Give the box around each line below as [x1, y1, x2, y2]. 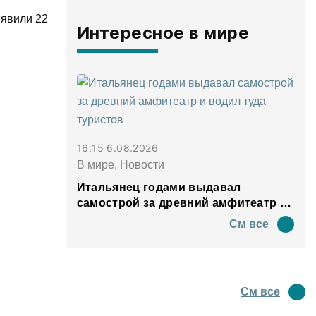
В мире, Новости [76, 159, 164, 171]
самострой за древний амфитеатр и [76, 197, 288, 209]
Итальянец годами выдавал [76, 181, 241, 193]
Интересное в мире [76, 23, 249, 43]
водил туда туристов [76, 212, 200, 224]
